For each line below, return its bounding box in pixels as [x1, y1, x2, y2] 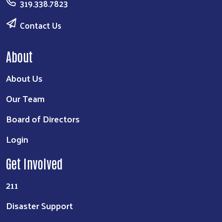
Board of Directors [6, 111, 80, 127]
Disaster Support [6, 197, 73, 214]
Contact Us [20, 18, 61, 33]
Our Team [6, 90, 45, 107]
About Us [6, 70, 43, 87]
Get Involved [6, 155, 63, 171]
